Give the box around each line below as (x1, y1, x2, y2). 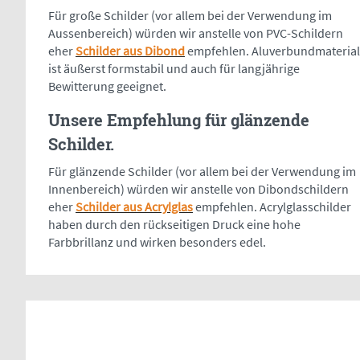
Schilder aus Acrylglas (76, 198, 193, 215)
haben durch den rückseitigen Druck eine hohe (48, 216, 301, 233)
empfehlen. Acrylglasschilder (193, 198, 351, 215)
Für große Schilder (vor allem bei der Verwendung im (48, 7, 332, 24)
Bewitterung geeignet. (48, 78, 166, 95)
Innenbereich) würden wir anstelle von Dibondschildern (48, 181, 349, 198)
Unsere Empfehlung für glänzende (48, 109, 309, 131)
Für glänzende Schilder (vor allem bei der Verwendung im (48, 163, 356, 180)
